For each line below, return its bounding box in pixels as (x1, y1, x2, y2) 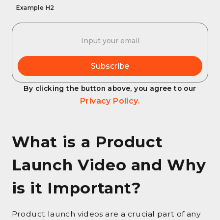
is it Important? (11, 178, 141, 197)
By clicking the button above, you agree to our (24, 84, 196, 92)
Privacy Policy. (80, 96, 140, 106)
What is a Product (11, 132, 163, 151)
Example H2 (16, 4, 55, 11)
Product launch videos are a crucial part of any (11, 209, 201, 219)
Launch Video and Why (11, 155, 206, 174)
